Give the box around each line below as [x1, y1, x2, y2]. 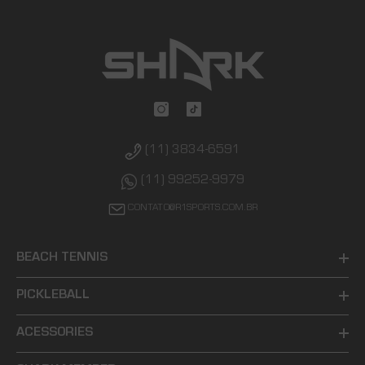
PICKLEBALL [16, 289, 90, 303]
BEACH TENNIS [16, 252, 108, 266]
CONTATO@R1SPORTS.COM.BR [127, 204, 257, 214]
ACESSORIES [16, 327, 93, 341]
